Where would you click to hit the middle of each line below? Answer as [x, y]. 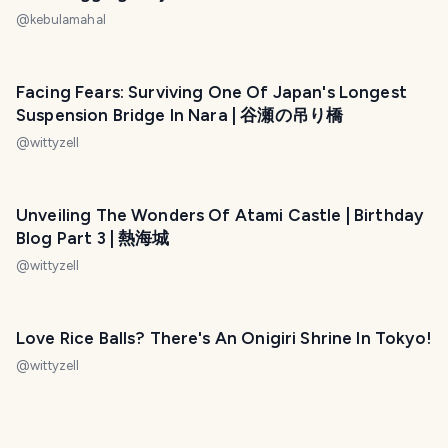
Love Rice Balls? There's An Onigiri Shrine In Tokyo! [224, 338]
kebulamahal [68, 19]
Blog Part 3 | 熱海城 [93, 238]
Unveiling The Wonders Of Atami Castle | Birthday [220, 215]
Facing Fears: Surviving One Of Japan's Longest [211, 92]
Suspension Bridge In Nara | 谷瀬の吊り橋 [180, 115]
